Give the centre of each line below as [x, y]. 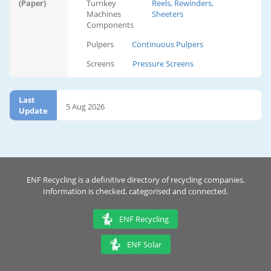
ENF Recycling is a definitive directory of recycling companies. [135, 179]
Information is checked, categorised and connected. [135, 191]
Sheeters [168, 14]
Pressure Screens [163, 64]
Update [33, 111]
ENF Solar [144, 244]
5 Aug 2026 [85, 107]
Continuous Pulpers [168, 44]
